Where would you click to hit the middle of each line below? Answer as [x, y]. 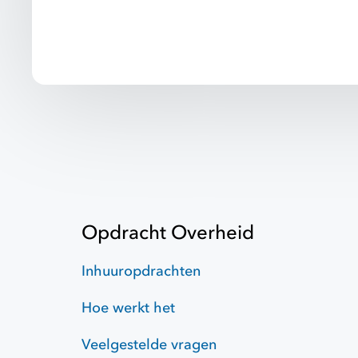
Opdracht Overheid [168, 233]
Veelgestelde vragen [149, 345]
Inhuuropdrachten [141, 272]
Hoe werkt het [128, 308]
